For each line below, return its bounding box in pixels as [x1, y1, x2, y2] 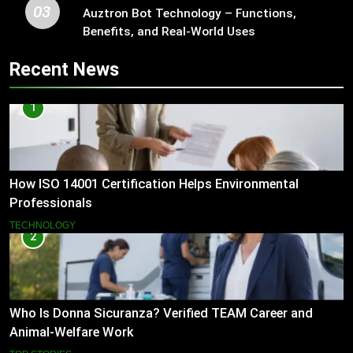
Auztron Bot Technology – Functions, [82, 6, 296, 21]
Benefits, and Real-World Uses [82, 24, 255, 39]
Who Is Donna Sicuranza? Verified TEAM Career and [9, 305, 313, 321]
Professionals [9, 195, 92, 210]
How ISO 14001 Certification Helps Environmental [9, 176, 299, 191]
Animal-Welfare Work [9, 324, 134, 340]
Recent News [9, 58, 119, 81]
